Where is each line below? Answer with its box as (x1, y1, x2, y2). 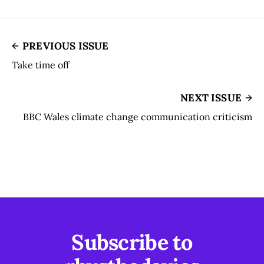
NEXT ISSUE (180, 91, 242, 104)
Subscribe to (71, 229, 193, 256)
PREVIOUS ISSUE (22, 39, 109, 52)
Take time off (12, 58, 69, 71)
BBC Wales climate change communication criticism (23, 110, 252, 123)
